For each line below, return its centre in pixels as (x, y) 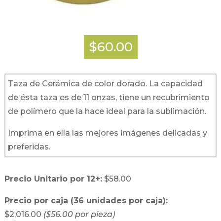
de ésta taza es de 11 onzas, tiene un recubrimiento (109, 97)
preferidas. (29, 147)
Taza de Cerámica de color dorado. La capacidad (105, 83)
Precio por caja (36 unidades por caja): (86, 200)
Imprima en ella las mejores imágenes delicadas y (107, 133)
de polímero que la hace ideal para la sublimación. (107, 111)
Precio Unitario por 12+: (53, 179)
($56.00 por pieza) (79, 214)
